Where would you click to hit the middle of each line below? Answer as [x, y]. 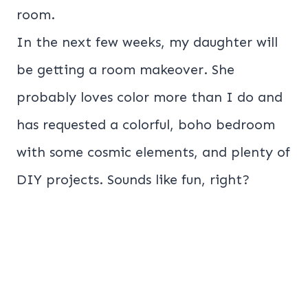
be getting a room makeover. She [125, 70]
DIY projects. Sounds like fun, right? [133, 180]
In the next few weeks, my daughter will [147, 42]
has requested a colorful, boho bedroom [146, 125]
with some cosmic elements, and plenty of [153, 152]
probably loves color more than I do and [150, 97]
